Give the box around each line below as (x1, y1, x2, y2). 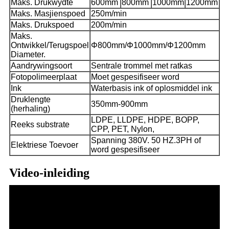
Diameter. (11, 50, 45, 59)
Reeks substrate (11, 120, 70, 129)
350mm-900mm (91, 100, 148, 109)
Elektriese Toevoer (11, 141, 78, 150)
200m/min (91, 20, 127, 30)
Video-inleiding (9, 166, 89, 180)
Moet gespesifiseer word (91, 73, 179, 82)
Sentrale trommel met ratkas (91, 61, 192, 71)
